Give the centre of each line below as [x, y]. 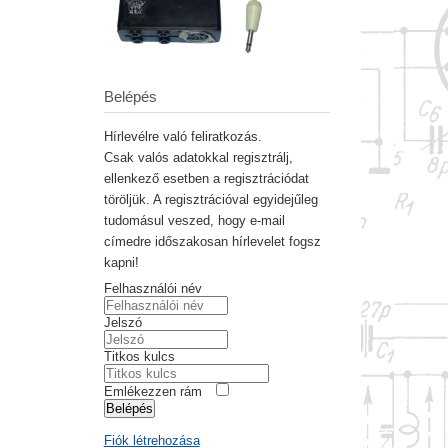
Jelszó [122, 323]
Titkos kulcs [139, 357]
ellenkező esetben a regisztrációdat [206, 179]
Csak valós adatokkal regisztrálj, [198, 158]
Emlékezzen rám [152, 392]
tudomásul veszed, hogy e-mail [194, 221]
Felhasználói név [152, 289]
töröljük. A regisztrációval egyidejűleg [210, 200]
